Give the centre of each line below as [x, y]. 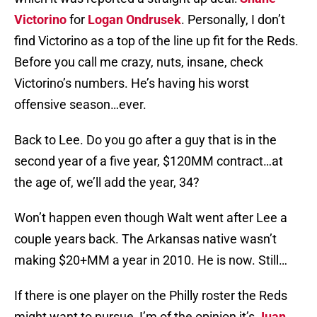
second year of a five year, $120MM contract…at [149, 161]
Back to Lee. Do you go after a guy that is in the [145, 140]
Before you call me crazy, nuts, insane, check [139, 62]
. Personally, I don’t [233, 20]
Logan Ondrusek [134, 20]
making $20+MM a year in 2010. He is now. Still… [151, 260]
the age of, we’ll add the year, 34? [107, 183]
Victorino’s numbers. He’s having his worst [132, 83]
